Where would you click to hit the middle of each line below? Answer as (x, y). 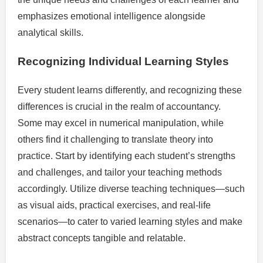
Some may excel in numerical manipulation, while (121, 123)
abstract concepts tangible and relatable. (102, 238)
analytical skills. (50, 32)
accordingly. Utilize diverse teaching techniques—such (131, 189)
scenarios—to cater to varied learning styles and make (130, 222)
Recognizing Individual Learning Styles (123, 62)
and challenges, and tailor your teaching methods (120, 173)
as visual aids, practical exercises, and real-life (114, 205)
